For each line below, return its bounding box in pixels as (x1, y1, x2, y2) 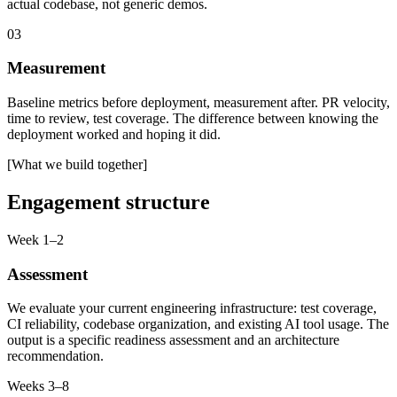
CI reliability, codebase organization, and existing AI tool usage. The (7, 316, 389, 332)
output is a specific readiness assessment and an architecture (7, 332, 339, 348)
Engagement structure (7, 191, 210, 214)
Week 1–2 (7, 231, 64, 247)
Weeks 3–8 (7, 378, 69, 394)
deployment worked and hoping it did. (7, 127, 221, 143)
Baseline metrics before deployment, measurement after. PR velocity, (7, 95, 390, 111)
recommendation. (7, 348, 104, 364)
